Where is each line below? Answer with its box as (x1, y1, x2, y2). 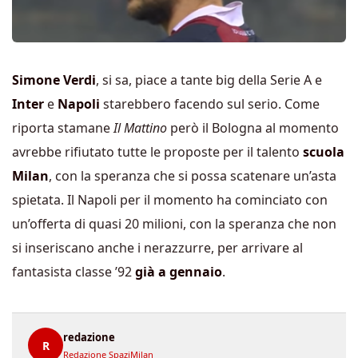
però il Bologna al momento (167, 119, 339, 137)
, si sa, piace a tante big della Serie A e (96, 71, 322, 89)
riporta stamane (12, 119, 113, 137)
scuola (303, 143, 344, 161)
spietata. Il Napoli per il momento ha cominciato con (12, 191, 328, 209)
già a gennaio (135, 263, 222, 280)
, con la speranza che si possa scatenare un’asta (49, 167, 336, 185)
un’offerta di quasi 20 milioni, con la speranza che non (12, 215, 336, 233)
